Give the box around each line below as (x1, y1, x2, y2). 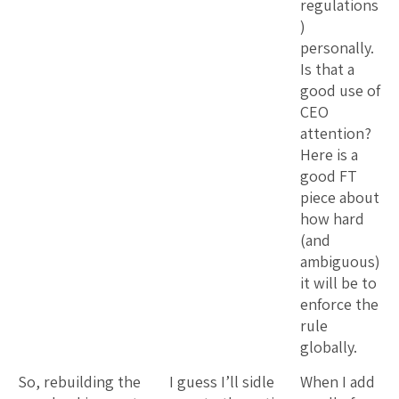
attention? (300, 122, 375, 143)
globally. (300, 336, 357, 357)
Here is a (300, 143, 358, 165)
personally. (300, 37, 378, 58)
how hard (300, 208, 364, 229)
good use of (300, 79, 380, 101)
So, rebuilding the (18, 370, 141, 392)
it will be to (300, 272, 377, 293)
